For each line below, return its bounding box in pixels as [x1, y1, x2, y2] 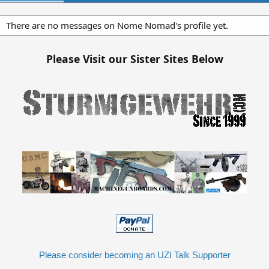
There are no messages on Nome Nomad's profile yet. [6, 19, 228, 31]
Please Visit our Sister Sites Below [46, 52, 223, 66]
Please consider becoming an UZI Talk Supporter [38, 249, 231, 260]
